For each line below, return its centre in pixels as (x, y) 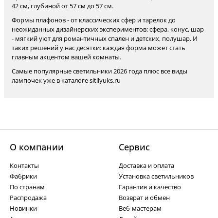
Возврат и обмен (144, 198)
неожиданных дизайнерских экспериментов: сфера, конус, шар (108, 29)
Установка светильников (156, 176)
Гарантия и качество (150, 187)
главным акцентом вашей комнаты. (66, 57)
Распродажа (28, 198)
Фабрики (23, 176)
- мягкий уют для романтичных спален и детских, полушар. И (105, 38)
